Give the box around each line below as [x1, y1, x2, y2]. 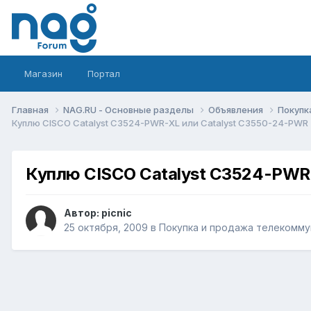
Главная [12, 103, 51, 115]
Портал [87, 68, 120, 79]
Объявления [208, 103, 265, 115]
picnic [101, 207, 132, 219]
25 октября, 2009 [64, 221, 148, 234]
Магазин [24, 68, 62, 79]
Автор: [64, 207, 101, 219]
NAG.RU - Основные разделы [63, 103, 196, 115]
